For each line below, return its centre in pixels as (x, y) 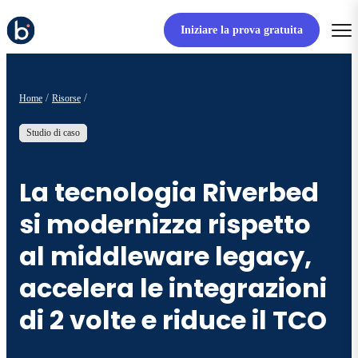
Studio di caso (53, 133)
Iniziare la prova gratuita (241, 30)
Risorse (66, 98)
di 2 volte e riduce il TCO (173, 320)
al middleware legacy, (165, 256)
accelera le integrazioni (173, 288)
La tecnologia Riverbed (169, 192)
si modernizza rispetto (165, 224)
